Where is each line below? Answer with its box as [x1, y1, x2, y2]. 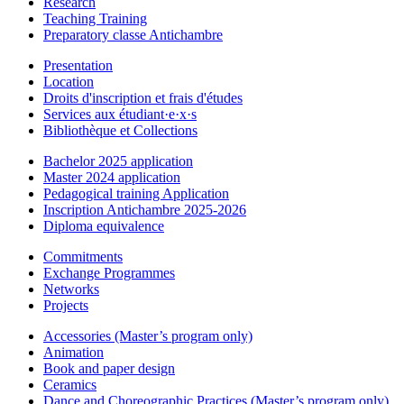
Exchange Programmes [43, 264, 175, 280]
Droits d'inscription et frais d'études [43, 89, 243, 106]
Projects [43, 297, 88, 313]
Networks [43, 280, 99, 297]
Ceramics [43, 376, 96, 392]
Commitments [43, 248, 123, 264]
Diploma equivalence [43, 217, 164, 234]
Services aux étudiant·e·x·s [43, 106, 197, 122]
